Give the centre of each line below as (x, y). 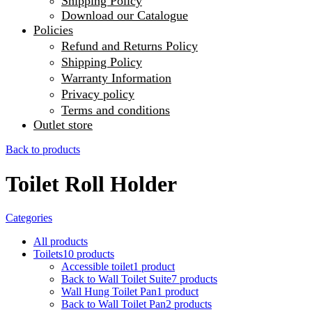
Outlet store (63, 125)
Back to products (43, 150)
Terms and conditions (116, 110)
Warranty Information (116, 78)
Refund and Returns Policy (130, 46)
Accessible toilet (97, 267)
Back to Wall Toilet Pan (114, 304)
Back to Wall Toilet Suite (116, 279)
